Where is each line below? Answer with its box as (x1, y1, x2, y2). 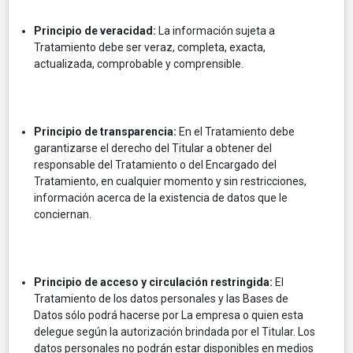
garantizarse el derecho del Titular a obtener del (34, 141, 272, 154)
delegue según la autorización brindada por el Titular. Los (34, 325, 315, 338)
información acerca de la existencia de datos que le (34, 191, 288, 204)
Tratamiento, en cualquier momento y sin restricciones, (34, 174, 307, 188)
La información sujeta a (156, 24, 275, 37)
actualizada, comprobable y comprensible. (34, 57, 243, 70)
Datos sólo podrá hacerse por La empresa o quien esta (34, 308, 303, 321)
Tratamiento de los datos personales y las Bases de (34, 292, 288, 305)
